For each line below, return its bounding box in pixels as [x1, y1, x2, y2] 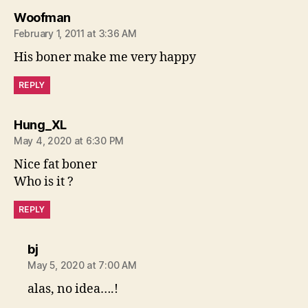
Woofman [14, 10, 71, 25]
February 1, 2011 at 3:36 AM [14, 27, 137, 39]
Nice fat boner [14, 157, 97, 173]
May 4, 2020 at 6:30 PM [14, 135, 124, 146]
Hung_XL [14, 118, 67, 132]
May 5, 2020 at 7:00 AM [27, 259, 137, 271]
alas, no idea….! [27, 281, 119, 297]
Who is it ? [14, 174, 74, 190]
